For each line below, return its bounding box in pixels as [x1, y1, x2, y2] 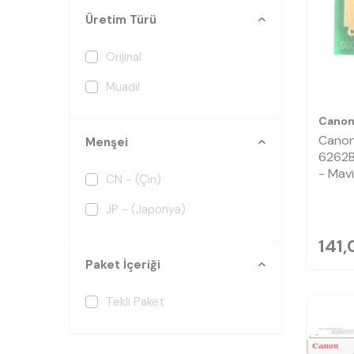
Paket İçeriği [85, 257, 160, 273]
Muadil [106, 79, 140, 95]
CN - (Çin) [106, 171, 161, 187]
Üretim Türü [85, 12, 156, 28]
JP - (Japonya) [106, 201, 186, 217]
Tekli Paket [106, 294, 164, 310]
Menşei [85, 134, 128, 150]
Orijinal [106, 49, 141, 65]
